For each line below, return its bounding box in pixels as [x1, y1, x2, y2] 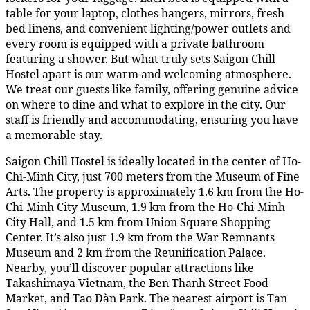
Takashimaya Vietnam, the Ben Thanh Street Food [6, 275, 268, 291]
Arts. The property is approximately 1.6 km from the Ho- [6, 183, 304, 199]
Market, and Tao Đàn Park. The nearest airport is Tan [6, 290, 287, 306]
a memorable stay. [6, 127, 102, 143]
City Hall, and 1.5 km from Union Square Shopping [6, 214, 271, 230]
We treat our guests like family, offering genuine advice [6, 81, 298, 97]
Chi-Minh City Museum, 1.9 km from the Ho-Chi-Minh [6, 199, 285, 215]
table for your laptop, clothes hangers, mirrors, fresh [6, 5, 284, 21]
